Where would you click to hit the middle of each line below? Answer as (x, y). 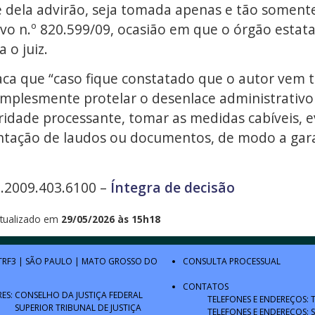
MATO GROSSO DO (120, 262)
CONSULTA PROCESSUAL (231, 262)
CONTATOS (205, 287)
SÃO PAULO (49, 262)
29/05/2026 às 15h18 (111, 219)
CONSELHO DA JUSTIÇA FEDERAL (79, 295)
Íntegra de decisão (173, 187)
